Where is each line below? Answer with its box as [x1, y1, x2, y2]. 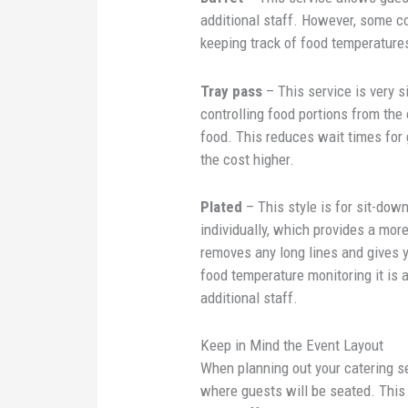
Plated [200, 197, 243, 216]
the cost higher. [200, 149, 295, 168]
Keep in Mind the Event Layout [200, 335, 384, 354]
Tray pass [200, 81, 267, 100]
